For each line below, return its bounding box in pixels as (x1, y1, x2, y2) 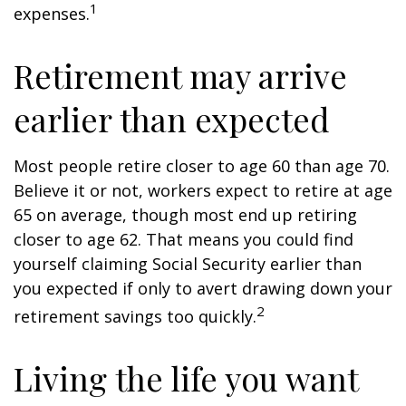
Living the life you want (14, 356, 359, 400)
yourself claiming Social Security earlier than (14, 253, 362, 275)
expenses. (14, 3, 90, 24)
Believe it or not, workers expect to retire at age (14, 179, 392, 201)
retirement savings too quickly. (14, 305, 256, 327)
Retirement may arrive (14, 53, 347, 97)
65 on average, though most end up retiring (14, 204, 357, 226)
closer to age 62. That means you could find (14, 228, 353, 250)
